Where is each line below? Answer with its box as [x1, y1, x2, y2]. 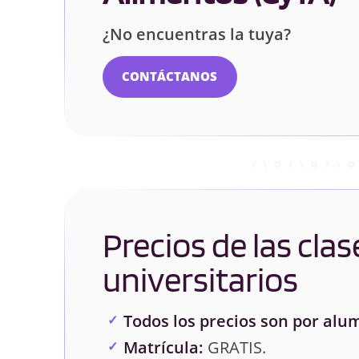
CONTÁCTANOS [122, 68, 218, 85]
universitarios [103, 258, 298, 300]
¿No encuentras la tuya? [103, 22, 291, 45]
